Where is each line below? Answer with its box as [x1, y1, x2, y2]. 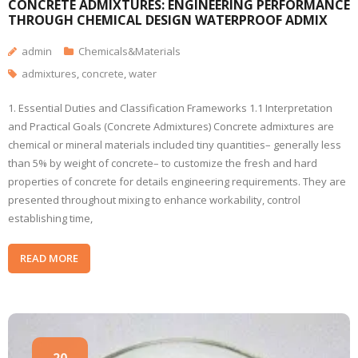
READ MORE [20, 251, 78, 265]
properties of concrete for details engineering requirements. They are [8, 174, 346, 189]
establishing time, [8, 211, 93, 225]
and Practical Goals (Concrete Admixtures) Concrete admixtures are [8, 119, 334, 133]
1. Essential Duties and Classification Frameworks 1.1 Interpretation [8, 101, 332, 115]
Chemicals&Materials [78, 44, 181, 58]
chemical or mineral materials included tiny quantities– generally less [8, 137, 341, 152]
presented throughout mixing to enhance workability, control [8, 193, 300, 207]
